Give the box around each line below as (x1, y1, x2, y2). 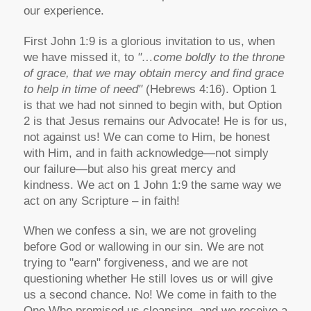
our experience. (23, 4, 104, 18)
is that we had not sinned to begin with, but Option (23, 98, 282, 112)
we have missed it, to (23, 50, 137, 64)
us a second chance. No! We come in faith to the (23, 288, 276, 302)
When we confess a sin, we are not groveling (23, 224, 256, 238)
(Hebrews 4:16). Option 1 (142, 82, 276, 96)
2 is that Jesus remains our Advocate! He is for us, (23, 114, 287, 128)
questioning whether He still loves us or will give (23, 272, 273, 286)
